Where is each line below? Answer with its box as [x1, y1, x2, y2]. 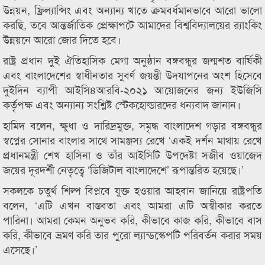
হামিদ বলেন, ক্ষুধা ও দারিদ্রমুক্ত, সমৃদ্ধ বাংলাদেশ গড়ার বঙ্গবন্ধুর [3, 117, 262, 132]
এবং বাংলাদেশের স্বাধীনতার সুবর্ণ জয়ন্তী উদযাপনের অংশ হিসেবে [3, 67, 262, 82]
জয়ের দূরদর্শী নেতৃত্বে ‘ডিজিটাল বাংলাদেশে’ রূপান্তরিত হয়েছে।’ [3, 161, 244, 177]
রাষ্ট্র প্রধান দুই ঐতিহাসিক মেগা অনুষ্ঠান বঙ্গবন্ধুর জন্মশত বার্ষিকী [3, 52, 262, 67]
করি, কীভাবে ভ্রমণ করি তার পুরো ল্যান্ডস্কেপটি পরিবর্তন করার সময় [3, 227, 262, 242]
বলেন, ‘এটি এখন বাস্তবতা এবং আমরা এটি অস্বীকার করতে [3, 197, 262, 212]
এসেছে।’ [3, 241, 37, 257]
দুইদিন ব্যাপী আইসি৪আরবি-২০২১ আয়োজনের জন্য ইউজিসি [3, 82, 262, 97]
